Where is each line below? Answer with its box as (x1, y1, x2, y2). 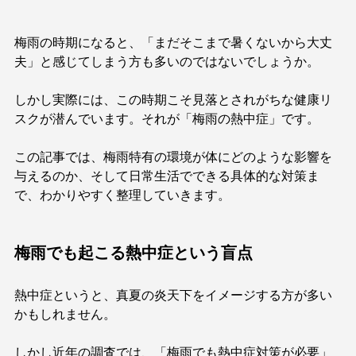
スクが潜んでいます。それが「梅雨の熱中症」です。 (14, 112, 319, 126)
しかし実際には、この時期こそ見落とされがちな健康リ (14, 93, 332, 106)
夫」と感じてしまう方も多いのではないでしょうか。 (14, 55, 319, 68)
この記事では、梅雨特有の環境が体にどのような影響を (14, 150, 332, 164)
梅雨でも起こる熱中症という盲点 (14, 245, 253, 261)
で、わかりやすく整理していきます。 (14, 188, 230, 202)
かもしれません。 (14, 308, 116, 321)
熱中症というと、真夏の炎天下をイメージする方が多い (14, 288, 332, 302)
